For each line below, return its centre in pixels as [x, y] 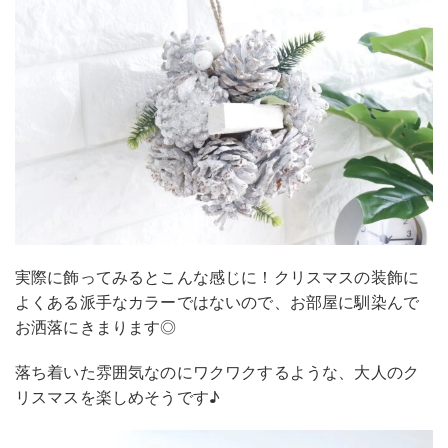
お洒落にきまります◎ [96, 326]
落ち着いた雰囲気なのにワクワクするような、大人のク [217, 371]
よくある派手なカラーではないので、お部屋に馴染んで [217, 301]
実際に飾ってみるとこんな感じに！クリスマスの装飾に [217, 276]
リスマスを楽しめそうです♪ [118, 396]
